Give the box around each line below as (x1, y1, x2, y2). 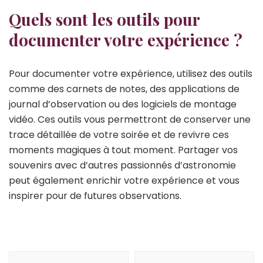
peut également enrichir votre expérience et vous (9, 173, 240, 187)
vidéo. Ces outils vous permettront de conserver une (9, 112, 251, 126)
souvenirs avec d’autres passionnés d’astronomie (9, 158, 236, 172)
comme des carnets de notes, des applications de (9, 82, 240, 96)
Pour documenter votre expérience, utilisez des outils (9, 66, 252, 80)
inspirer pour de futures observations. (9, 188, 181, 203)
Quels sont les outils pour (9, 8, 200, 30)
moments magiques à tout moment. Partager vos (9, 143, 238, 157)
